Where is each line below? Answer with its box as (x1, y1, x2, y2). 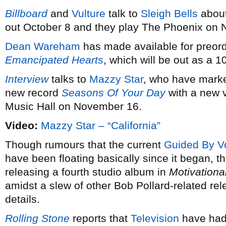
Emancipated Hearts (5, 54, 103, 66)
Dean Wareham (5, 40, 80, 52)
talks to (48, 73, 89, 85)
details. (5, 193, 40, 205)
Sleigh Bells (141, 8, 198, 19)
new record (5, 87, 62, 98)
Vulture (72, 8, 105, 19)
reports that (70, 212, 131, 224)
